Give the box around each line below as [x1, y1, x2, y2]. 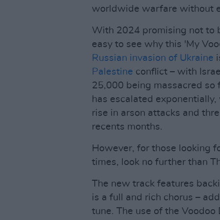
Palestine [92, 67, 133, 77]
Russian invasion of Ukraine [92, 53, 214, 63]
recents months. [92, 122, 163, 132]
